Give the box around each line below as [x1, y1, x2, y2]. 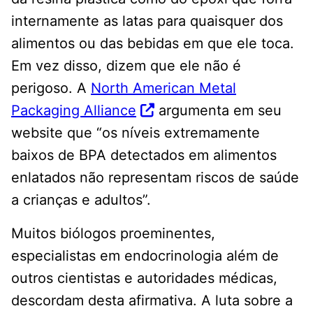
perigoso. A [11, 79, 91, 96]
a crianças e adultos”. [11, 191, 151, 208]
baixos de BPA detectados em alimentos [11, 146, 277, 163]
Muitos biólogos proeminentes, [11, 224, 215, 242]
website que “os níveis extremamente [11, 124, 260, 141]
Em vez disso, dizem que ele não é [11, 57, 241, 74]
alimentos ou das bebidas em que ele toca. [11, 34, 294, 52]
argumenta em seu [154, 101, 282, 119]
